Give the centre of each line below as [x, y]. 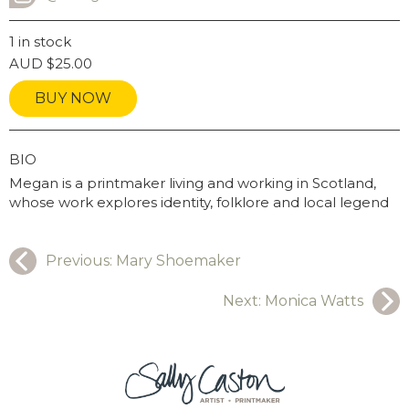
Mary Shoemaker [178, 261]
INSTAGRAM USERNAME [95, 16]
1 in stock [40, 42]
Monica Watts [314, 301]
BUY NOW [73, 99]
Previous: [81, 261]
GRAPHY [66, 159]
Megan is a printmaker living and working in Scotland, [193, 184]
